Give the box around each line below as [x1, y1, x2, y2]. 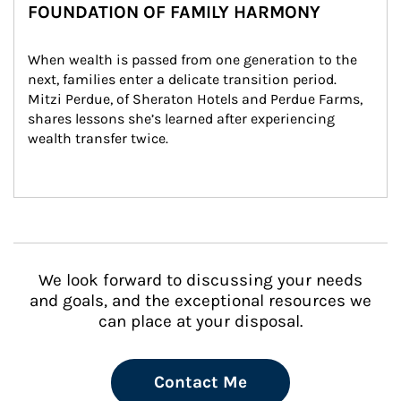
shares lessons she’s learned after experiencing [28, 110, 338, 127]
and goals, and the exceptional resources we [30, 291, 371, 311]
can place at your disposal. [98, 311, 303, 331]
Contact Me [154, 372, 247, 392]
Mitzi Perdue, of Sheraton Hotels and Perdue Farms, [28, 90, 366, 107]
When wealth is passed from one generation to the [28, 51, 361, 68]
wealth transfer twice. [28, 130, 168, 147]
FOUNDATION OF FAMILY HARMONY [28, 2, 320, 22]
